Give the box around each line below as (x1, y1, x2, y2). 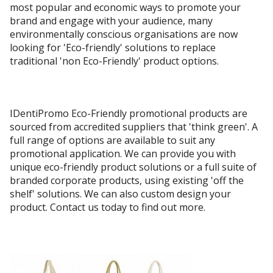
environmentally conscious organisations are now (10, 27, 238, 41)
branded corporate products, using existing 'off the (10, 174, 244, 188)
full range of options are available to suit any (10, 133, 215, 147)
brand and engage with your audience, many (10, 14, 213, 28)
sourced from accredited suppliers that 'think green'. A (10, 120, 258, 134)
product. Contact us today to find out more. (10, 200, 205, 214)
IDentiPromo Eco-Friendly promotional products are (10, 107, 247, 121)
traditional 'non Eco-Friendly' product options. (10, 54, 219, 68)
